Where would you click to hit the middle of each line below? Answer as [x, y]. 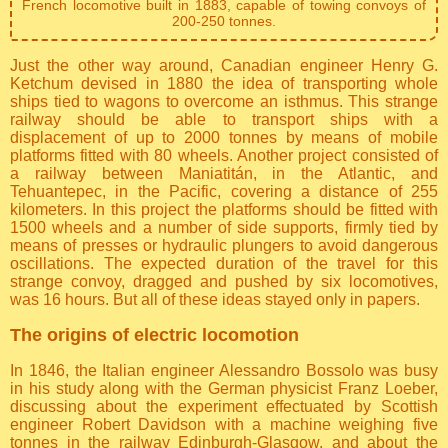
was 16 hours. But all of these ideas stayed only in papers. [215, 300]
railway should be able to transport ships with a [224, 120]
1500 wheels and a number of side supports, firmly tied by [224, 228]
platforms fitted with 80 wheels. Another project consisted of [224, 156]
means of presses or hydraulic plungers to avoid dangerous [224, 246]
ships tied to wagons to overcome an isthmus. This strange [224, 102]
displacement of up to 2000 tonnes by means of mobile [224, 138]
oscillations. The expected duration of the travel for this [224, 264]
